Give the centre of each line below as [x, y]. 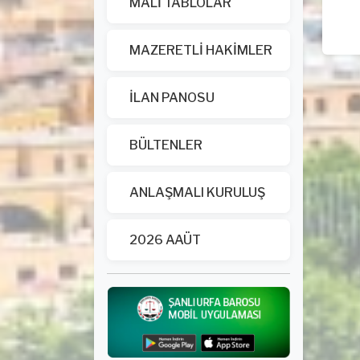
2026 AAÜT [165, 240]
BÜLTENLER [166, 145]
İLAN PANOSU [172, 98]
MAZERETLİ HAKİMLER [201, 50]
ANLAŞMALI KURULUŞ [197, 192]
